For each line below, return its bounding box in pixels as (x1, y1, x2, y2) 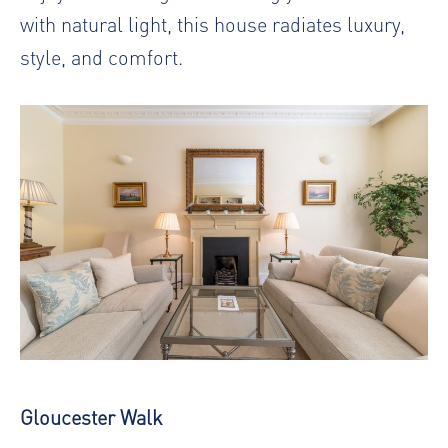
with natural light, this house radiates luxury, (20, 10, 405, 38)
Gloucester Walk (20, 403, 163, 431)
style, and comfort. (20, 43, 183, 71)
